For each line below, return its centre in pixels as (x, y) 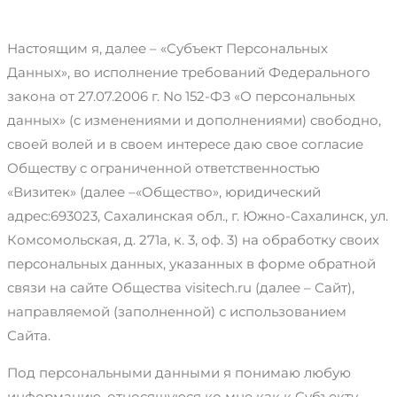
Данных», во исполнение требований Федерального (189, 72)
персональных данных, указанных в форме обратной (191, 263)
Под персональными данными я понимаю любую (179, 372)
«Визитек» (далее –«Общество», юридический (164, 191)
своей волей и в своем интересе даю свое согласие (185, 144)
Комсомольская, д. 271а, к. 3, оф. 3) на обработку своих (193, 239)
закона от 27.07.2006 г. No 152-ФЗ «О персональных (181, 96)
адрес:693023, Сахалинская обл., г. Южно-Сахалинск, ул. (198, 215)
